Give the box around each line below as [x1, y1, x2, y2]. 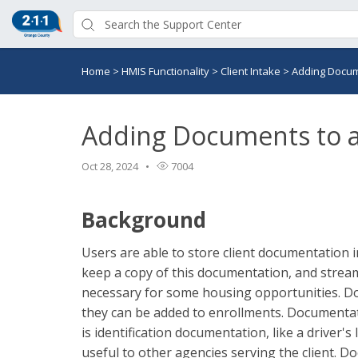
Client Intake [221, 64, 283, 78]
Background [82, 205, 206, 234]
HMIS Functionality [121, 64, 212, 78]
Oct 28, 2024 [82, 159, 138, 173]
